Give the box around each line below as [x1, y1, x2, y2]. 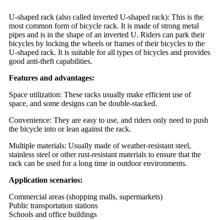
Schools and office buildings [9, 210, 97, 219]
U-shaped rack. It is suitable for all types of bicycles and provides [9, 48, 210, 57]
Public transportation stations [9, 201, 98, 210]
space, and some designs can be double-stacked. [9, 99, 157, 108]
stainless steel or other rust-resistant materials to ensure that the [9, 150, 201, 159]
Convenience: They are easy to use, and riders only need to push [9, 116, 208, 125]
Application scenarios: [9, 176, 82, 185]
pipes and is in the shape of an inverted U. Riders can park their [9, 30, 205, 39]
